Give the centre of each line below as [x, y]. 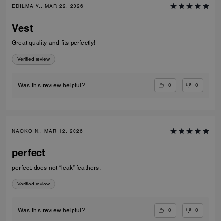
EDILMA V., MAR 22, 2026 [48, 6]
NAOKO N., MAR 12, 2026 [48, 131]
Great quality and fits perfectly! [54, 43]
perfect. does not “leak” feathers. [56, 168]
